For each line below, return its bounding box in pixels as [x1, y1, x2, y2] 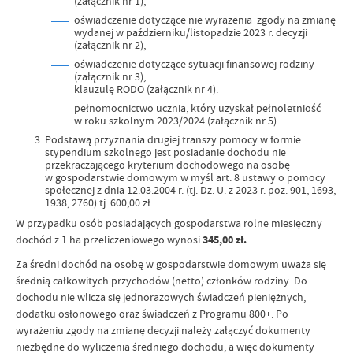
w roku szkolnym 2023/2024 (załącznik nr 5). [74, 113, 279, 128]
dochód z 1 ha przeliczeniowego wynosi [16, 232, 203, 247]
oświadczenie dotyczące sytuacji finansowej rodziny [74, 57, 314, 71]
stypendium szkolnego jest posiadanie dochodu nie [45, 145, 286, 159]
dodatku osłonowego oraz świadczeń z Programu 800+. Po [16, 307, 288, 321]
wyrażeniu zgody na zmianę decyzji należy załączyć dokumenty [16, 323, 310, 337]
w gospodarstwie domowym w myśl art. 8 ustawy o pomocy [45, 170, 325, 184]
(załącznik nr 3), [74, 69, 146, 84]
